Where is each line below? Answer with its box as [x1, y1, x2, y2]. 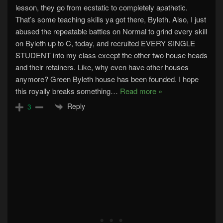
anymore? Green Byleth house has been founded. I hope [15, 73, 199, 84]
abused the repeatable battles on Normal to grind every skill [15, 25, 207, 36]
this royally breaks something [15, 85, 111, 96]
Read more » [120, 85, 162, 96]
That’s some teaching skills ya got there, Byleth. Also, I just [15, 13, 206, 24]
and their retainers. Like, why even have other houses [15, 61, 189, 72]
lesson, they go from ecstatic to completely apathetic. [15, 1, 188, 12]
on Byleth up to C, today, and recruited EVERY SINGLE [15, 37, 195, 48]
